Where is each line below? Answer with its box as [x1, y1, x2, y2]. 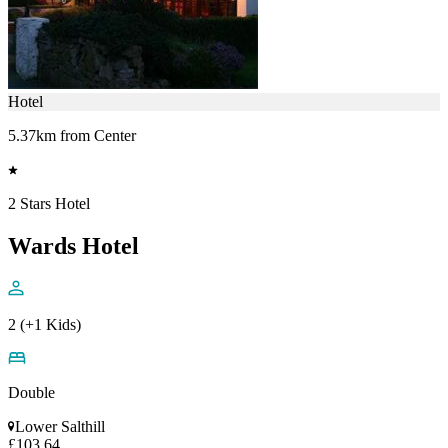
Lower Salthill [15, 417, 105, 435]
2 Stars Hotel [8, 194, 90, 212]
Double [8, 383, 55, 401]
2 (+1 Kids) [8, 315, 81, 333]
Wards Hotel [8, 232, 139, 259]
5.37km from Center [8, 126, 136, 144]
